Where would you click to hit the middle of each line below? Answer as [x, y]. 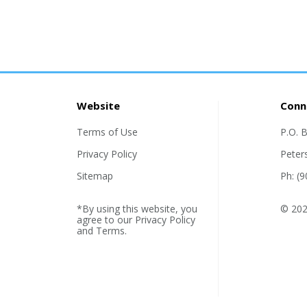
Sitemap [95, 176]
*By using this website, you [137, 209]
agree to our [106, 220]
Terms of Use [108, 132]
